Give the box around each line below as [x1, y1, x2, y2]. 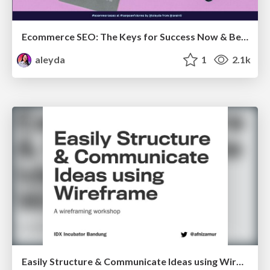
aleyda [33, 54, 66, 66]
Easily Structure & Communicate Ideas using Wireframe [236, 255, 243, 267]
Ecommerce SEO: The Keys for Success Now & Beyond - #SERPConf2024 [241, 31, 248, 43]
